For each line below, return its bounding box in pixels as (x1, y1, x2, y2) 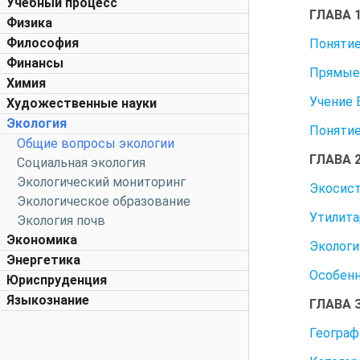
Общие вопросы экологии (17, 136, 174, 151)
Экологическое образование (17, 194, 190, 209)
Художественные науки (6, 96, 157, 111)
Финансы (6, 55, 63, 71)
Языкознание (6, 292, 89, 308)
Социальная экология (17, 155, 145, 170)
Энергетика (6, 252, 80, 268)
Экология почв (17, 213, 105, 228)
